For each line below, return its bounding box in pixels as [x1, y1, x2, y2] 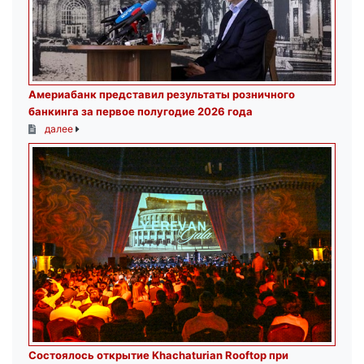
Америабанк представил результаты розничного [28, 88, 295, 102]
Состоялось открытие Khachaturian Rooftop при [28, 349, 288, 362]
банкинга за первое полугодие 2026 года [28, 105, 253, 119]
